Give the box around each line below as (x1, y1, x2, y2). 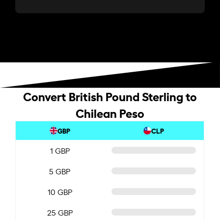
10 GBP (47, 186, 72, 197)
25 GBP (47, 206, 73, 218)
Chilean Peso (75, 104, 144, 121)
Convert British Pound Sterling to (23, 87, 197, 104)
